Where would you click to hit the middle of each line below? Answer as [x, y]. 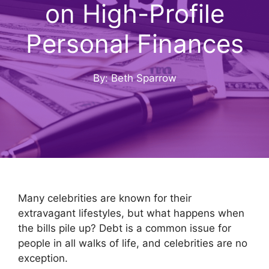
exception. [43, 258]
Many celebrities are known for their [105, 198]
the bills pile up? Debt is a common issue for [125, 228]
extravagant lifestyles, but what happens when [131, 213]
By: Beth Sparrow [134, 78]
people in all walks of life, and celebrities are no [133, 243]
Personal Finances [134, 43]
